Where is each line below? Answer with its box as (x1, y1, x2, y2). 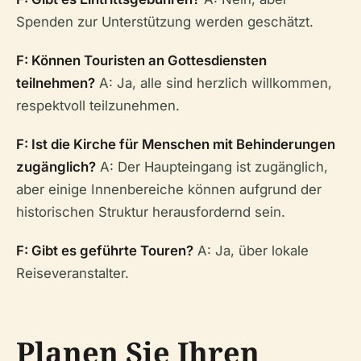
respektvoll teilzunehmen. (16, 98, 180, 114)
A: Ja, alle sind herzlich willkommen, (95, 75, 332, 91)
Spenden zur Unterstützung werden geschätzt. (16, 14, 313, 30)
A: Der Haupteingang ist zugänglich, (96, 159, 328, 175)
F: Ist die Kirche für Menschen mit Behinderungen (16, 136, 335, 152)
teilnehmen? (16, 75, 95, 91)
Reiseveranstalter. (16, 265, 129, 281)
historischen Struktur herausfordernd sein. (16, 204, 285, 220)
